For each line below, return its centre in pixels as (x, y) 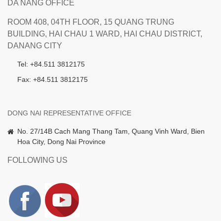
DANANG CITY (35, 46)
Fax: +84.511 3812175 (53, 80)
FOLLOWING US (37, 160)
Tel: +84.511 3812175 (51, 64)
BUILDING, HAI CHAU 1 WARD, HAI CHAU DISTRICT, (105, 34)
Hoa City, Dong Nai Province (61, 142)
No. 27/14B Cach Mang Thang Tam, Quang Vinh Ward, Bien (111, 131)
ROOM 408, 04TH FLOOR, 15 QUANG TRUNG (91, 22)
